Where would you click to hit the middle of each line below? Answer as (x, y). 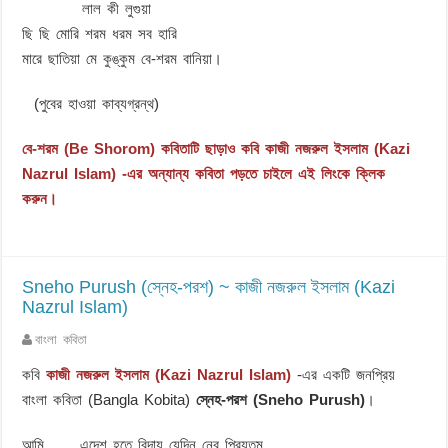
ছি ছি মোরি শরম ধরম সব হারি (100, 33)
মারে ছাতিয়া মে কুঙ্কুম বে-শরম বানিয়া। (122, 58)
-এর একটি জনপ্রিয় (343, 374)
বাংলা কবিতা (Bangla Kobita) (109, 399)
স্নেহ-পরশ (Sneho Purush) (281, 399)
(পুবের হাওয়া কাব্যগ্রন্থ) (91, 103)
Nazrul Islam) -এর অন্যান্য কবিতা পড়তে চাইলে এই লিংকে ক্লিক (204, 173)
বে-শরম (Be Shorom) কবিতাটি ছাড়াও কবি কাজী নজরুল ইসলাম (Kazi (216, 148)
